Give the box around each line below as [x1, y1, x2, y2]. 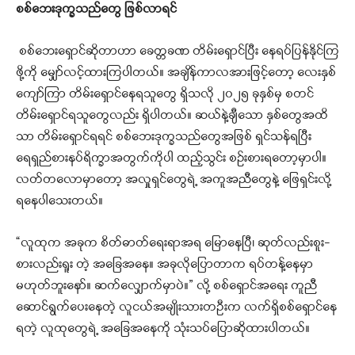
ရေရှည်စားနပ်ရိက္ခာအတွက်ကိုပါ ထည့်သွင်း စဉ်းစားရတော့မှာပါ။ [16, 150, 326, 168]
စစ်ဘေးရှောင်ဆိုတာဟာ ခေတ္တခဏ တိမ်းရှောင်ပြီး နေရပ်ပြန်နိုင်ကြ [19, 43, 339, 61]
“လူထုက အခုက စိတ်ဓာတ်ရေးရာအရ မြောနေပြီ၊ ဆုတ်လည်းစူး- [16, 235, 330, 253]
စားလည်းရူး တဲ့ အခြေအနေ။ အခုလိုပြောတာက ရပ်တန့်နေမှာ [16, 256, 313, 274]
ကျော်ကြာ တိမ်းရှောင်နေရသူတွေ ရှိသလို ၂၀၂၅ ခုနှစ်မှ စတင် [16, 86, 314, 104]
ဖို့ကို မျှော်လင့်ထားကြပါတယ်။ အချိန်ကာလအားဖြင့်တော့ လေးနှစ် [16, 64, 336, 82]
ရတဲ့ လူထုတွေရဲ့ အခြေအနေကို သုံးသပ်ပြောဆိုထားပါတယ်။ [16, 320, 310, 338]
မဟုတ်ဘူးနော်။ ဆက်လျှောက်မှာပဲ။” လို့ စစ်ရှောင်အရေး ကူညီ [16, 277, 317, 296]
